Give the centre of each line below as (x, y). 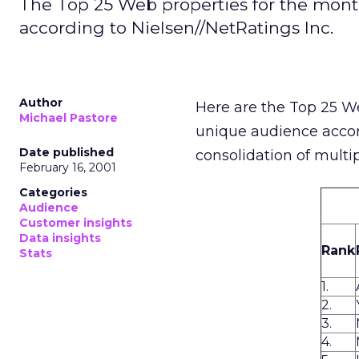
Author (41, 103)
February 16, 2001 (68, 167)
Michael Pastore (69, 118)
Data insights (60, 238)
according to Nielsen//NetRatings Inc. (176, 28)
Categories (53, 192)
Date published (67, 152)
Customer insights (76, 223)
